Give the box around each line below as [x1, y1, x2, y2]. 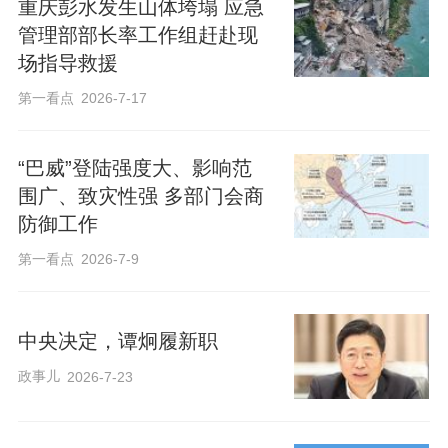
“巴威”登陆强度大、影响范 [17, 156, 252, 179]
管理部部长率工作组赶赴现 [17, 24, 258, 47]
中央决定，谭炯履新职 [17, 330, 218, 353]
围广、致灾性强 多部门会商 [17, 184, 264, 207]
